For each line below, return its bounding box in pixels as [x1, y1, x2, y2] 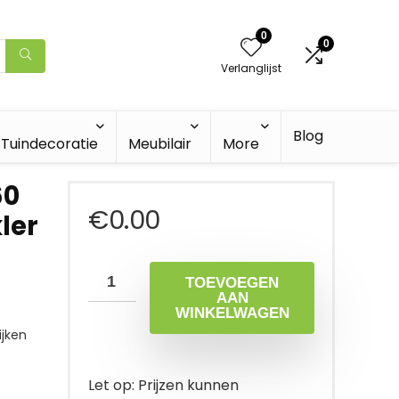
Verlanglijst [221, 61, 281, 76]
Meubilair [127, 134, 191, 154]
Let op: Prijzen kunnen [88, 375, 239, 395]
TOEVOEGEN [185, 274, 279, 291]
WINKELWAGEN [175, 305, 289, 322]
